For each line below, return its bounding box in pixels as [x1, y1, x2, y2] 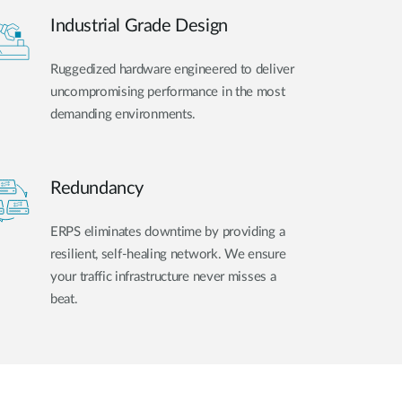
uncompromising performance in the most [50, 85, 285, 100]
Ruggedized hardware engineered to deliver [50, 63, 294, 77]
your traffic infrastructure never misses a [50, 269, 276, 284]
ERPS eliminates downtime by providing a [50, 224, 285, 239]
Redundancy [50, 179, 144, 197]
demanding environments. [50, 108, 197, 122]
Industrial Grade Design [50, 17, 228, 36]
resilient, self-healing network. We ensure [50, 247, 286, 261]
